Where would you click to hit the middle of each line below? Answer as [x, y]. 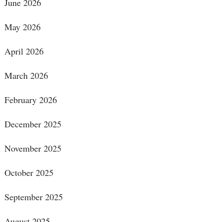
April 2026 [24, 51]
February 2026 [30, 100]
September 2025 [33, 197]
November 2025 [33, 148]
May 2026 [22, 27]
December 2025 [33, 124]
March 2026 [26, 76]
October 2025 [29, 173]
